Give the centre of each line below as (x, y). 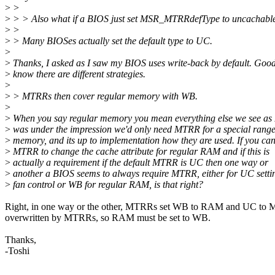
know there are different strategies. (78, 74)
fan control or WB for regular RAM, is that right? (107, 185)
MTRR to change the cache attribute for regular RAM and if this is (140, 152)
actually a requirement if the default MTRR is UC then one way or (139, 163)
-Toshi (17, 251)
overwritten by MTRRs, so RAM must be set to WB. (108, 218)
